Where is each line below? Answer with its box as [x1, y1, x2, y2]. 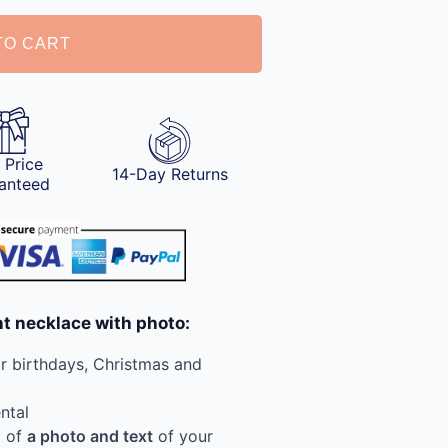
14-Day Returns [111, 164, 228, 185]
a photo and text [27, 425, 153, 446]
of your [153, 425, 213, 446]
